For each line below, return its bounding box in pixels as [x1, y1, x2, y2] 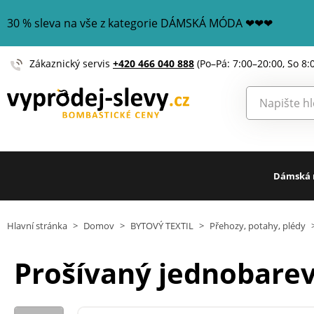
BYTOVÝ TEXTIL [130, 219, 193, 232]
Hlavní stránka [7, 219, 67, 232]
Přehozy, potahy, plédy [210, 219, 306, 232]
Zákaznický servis [29, 57, 113, 70]
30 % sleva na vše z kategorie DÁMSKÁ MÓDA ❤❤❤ [7, 15, 273, 31]
